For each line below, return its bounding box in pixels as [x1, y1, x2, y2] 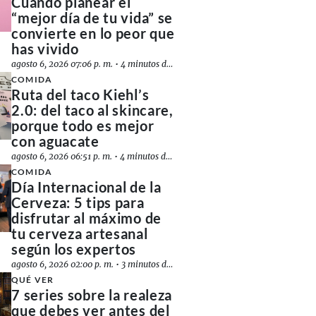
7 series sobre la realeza [11, 286, 173, 303]
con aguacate [11, 133, 99, 150]
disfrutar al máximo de [11, 209, 162, 226]
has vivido [11, 40, 79, 57]
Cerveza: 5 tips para [11, 194, 145, 211]
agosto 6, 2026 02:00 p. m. [11, 259, 114, 269]
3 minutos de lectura [121, 259, 167, 269]
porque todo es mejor [11, 117, 154, 134]
